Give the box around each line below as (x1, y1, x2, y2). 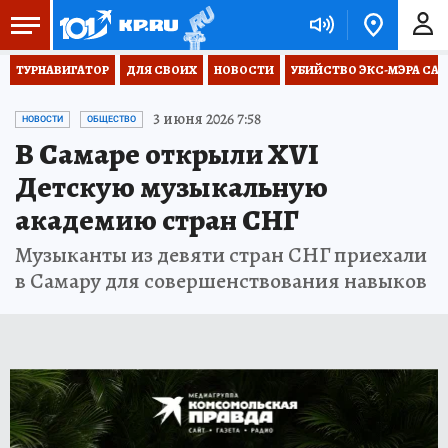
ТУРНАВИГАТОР (16, 62, 109, 78)
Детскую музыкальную (15, 167, 328, 207)
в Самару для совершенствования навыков (15, 266, 427, 296)
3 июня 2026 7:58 (153, 108, 261, 130)
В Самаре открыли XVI (15, 134, 319, 174)
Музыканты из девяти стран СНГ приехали (15, 240, 427, 270)
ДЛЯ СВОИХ (126, 62, 197, 78)
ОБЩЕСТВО (87, 114, 136, 124)
